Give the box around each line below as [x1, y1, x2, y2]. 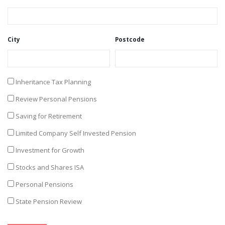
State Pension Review [16, 196, 82, 206]
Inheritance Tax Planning [16, 77, 91, 86]
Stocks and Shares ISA [16, 162, 84, 172]
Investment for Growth [16, 145, 84, 155]
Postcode [115, 35, 145, 44]
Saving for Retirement [16, 111, 82, 121]
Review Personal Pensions [16, 94, 97, 103]
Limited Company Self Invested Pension [16, 128, 136, 138]
